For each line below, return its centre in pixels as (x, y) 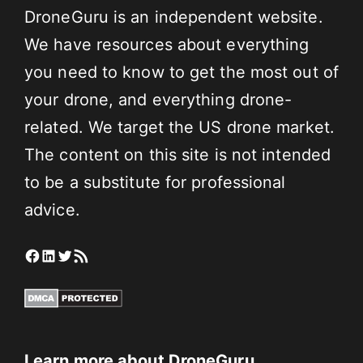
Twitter (83, 255)
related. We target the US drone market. (179, 127)
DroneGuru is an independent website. (174, 17)
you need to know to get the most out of (181, 72)
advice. (52, 209)
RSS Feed (92, 255)
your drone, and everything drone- (158, 99)
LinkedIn (73, 255)
